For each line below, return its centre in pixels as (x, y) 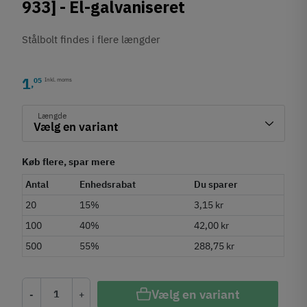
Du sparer (216, 184)
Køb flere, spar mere (69, 161)
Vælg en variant (195, 294)
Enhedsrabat (108, 184)
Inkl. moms (59, 79)
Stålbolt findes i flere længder (91, 39)
